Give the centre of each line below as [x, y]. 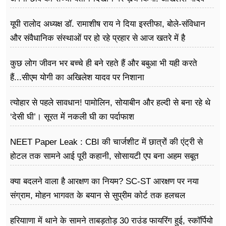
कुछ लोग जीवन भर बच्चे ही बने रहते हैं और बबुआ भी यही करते [104, 63]
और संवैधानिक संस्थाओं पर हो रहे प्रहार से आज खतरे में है [98, 38]
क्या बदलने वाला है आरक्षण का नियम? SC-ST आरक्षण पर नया [104, 181]
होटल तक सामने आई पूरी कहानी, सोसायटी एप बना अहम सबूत [104, 156]
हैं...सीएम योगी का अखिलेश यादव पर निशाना [77, 77]
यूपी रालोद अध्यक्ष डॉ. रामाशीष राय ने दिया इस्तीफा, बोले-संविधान [108, 24]
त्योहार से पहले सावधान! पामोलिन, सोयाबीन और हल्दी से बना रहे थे [110, 102]
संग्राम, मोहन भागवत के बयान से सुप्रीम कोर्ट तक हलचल [98, 195]
